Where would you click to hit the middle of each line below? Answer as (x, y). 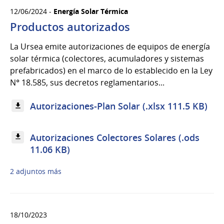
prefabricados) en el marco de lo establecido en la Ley (111, 71)
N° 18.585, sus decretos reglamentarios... (87, 83)
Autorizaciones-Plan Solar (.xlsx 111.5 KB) (119, 106)
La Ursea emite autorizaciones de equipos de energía (110, 47)
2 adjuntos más (36, 171)
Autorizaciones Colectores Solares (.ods (115, 137)
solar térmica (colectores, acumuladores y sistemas (107, 59)
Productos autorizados (70, 27)
